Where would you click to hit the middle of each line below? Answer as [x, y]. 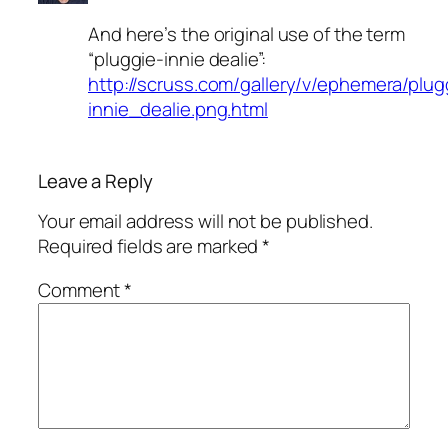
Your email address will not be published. [205, 221]
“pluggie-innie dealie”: [177, 59]
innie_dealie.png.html [178, 109]
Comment [81, 289]
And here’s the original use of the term [247, 34]
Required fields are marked [150, 246]
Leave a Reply [95, 180]
